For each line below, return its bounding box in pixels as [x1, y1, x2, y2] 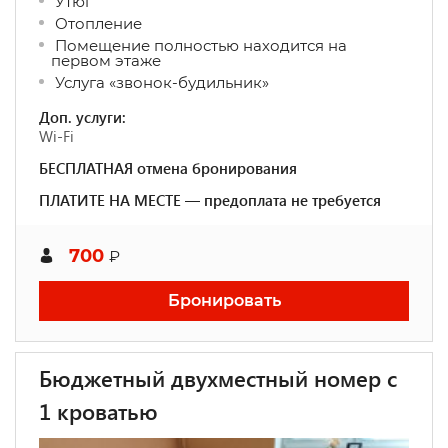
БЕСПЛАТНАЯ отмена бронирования [39, 158, 297, 178]
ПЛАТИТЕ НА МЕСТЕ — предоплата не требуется [39, 190, 381, 210]
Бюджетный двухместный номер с [39, 363, 397, 393]
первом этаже [51, 51, 161, 70]
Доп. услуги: [39, 107, 126, 127]
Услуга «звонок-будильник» [51, 73, 269, 92]
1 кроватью [39, 396, 158, 426]
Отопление [51, 14, 142, 33]
